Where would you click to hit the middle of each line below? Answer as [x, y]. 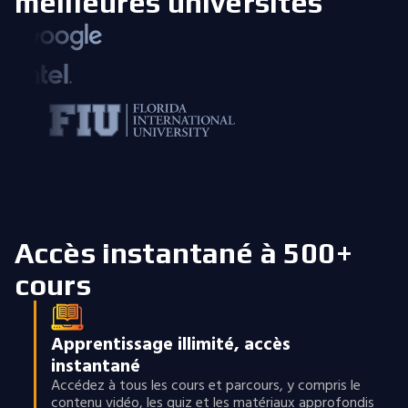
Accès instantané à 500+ [184, 253]
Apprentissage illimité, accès [170, 344]
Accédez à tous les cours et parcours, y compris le [205, 385]
